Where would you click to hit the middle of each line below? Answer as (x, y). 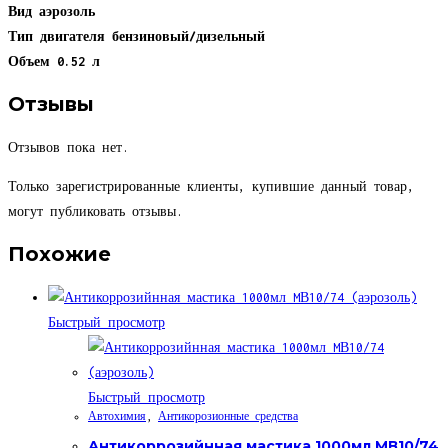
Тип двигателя (60, 36)
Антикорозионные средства (228, 415)
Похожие (59, 254)
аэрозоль (67, 11)
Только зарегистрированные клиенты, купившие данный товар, (211, 186)
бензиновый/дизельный (188, 36)
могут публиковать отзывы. (95, 211)
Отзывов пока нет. (68, 147)
